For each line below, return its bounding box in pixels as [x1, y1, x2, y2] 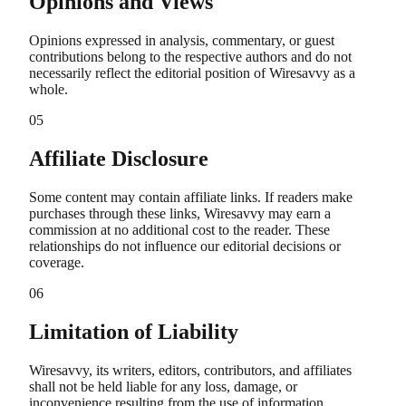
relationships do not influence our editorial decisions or [29, 237, 341, 254]
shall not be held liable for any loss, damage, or [29, 378, 297, 394]
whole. [29, 82, 68, 98]
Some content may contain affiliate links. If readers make [29, 188, 353, 205]
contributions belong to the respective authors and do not [29, 49, 352, 65]
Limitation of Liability [29, 319, 238, 343]
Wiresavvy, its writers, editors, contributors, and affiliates [29, 362, 352, 378]
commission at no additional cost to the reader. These [29, 221, 330, 237]
